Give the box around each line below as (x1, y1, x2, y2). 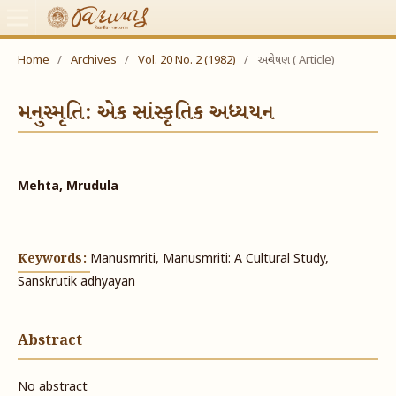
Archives (70, 52, 117, 68)
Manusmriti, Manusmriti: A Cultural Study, (89, 251, 329, 269)
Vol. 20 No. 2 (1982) (137, 52, 236, 68)
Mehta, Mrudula (17, 179, 118, 196)
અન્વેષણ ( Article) (256, 52, 335, 68)
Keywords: (17, 250, 90, 269)
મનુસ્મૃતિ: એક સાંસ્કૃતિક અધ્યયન (17, 97, 274, 129)
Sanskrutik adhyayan (17, 274, 135, 292)
